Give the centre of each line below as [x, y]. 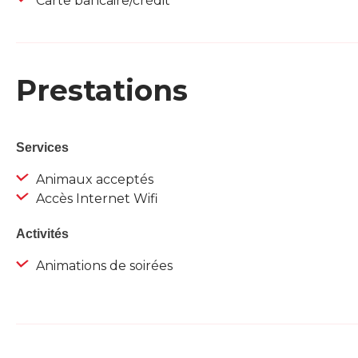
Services [42, 148]
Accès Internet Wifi [95, 199]
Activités [42, 234]
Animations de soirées [103, 266]
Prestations [102, 91]
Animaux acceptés [93, 180]
